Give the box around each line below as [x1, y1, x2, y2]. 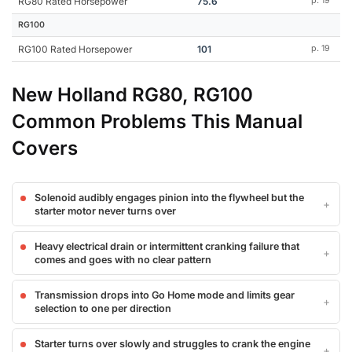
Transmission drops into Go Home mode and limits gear [35, 289, 295, 302]
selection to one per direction [35, 302, 171, 315]
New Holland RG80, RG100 [12, 83, 253, 107]
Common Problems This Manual [12, 110, 302, 134]
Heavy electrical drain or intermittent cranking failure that [35, 240, 299, 253]
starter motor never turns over [35, 205, 176, 218]
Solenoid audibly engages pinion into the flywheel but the [35, 192, 304, 204]
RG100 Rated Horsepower [18, 43, 132, 56]
